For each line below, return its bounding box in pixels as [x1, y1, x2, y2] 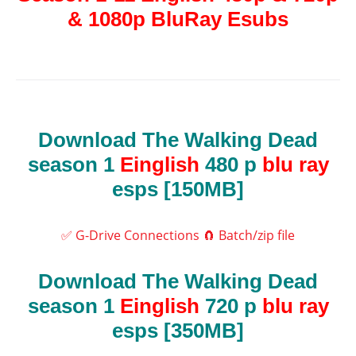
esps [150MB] [112, 177, 244, 202]
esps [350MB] [112, 319, 244, 343]
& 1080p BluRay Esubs [68, 7, 288, 32]
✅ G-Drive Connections [61, 226, 199, 245]
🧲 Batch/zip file [203, 226, 295, 245]
